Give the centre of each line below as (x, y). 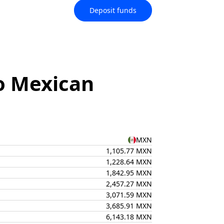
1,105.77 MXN (129, 151)
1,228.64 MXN (129, 162)
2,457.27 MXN (129, 184)
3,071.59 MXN (129, 195)
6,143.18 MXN (129, 217)
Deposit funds (113, 10)
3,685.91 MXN (129, 206)
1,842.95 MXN (129, 173)
